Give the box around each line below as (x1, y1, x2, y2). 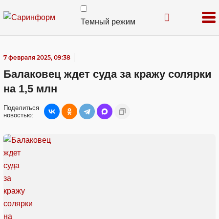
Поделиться (3, 104, 39, 111)
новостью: (3, 111, 34, 119)
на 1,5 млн (3, 83, 57, 95)
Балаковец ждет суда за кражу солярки (3, 68, 212, 80)
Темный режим (81, 18, 135, 26)
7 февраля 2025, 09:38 (3, 54, 70, 61)
